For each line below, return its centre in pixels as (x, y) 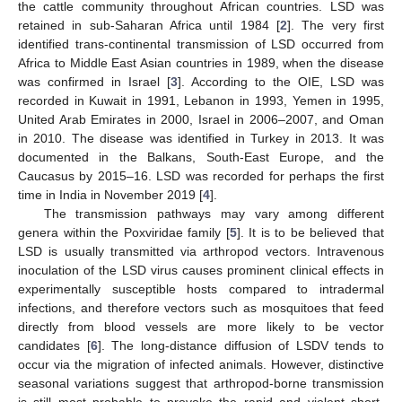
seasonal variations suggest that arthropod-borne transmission (201, 383)
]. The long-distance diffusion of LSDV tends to (240, 345)
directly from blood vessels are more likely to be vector (201, 326)
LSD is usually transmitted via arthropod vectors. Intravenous (201, 251)
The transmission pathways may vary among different (214, 213)
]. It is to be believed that (310, 232)
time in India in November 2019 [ (110, 194)
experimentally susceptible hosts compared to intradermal (201, 288)
